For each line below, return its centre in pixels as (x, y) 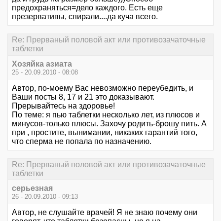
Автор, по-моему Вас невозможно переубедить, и (103, 88)
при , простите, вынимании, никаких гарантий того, (105, 132)
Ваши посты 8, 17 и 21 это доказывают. (83, 97)
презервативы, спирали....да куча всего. (85, 17)
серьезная (32, 188)
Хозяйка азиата (42, 64)
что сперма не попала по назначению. (82, 141)
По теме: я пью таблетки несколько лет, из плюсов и (106, 114)
